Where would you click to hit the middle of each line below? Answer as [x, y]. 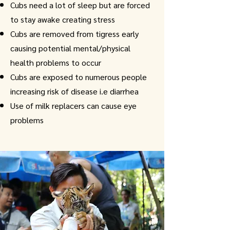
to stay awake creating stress [63, 19]
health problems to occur [56, 62]
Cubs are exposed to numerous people [79, 77]
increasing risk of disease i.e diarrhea [74, 91]
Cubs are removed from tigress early [74, 34]
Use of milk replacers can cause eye [73, 106]
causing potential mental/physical [70, 48]
